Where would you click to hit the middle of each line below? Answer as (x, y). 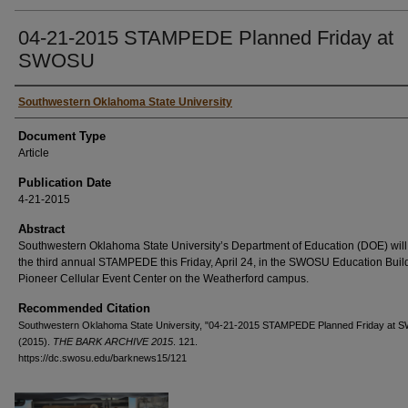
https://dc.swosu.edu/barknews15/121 (102, 358)
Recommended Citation (84, 308)
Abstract (41, 229)
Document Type (62, 136)
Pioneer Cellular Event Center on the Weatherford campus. (163, 279)
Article (34, 153)
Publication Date (65, 183)
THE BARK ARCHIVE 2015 (113, 342)
